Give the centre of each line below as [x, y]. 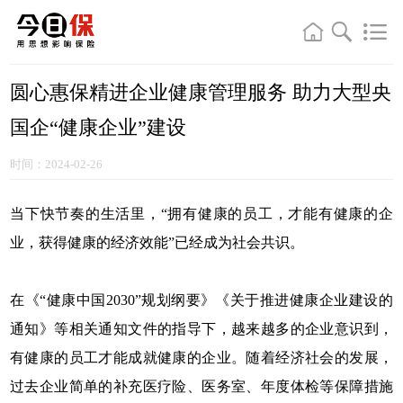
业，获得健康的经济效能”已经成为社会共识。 [157, 243]
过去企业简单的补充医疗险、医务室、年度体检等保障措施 [201, 387]
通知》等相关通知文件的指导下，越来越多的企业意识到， [201, 329]
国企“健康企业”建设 [99, 127]
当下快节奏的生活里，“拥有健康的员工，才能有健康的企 [201, 214]
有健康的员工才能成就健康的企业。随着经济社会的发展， [201, 358]
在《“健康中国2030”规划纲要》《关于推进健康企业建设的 [201, 300]
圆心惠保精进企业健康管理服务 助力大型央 [201, 92]
